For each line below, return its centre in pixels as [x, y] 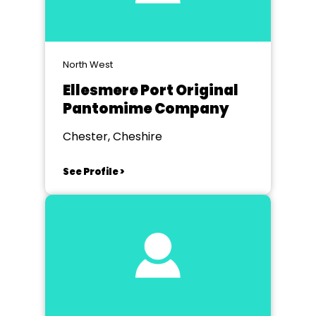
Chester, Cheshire [113, 136]
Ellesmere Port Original [151, 90]
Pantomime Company [146, 109]
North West [88, 65]
